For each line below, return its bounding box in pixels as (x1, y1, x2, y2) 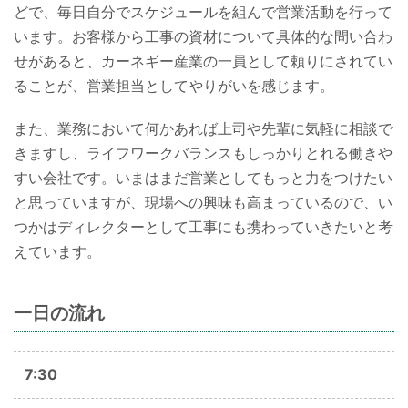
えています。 (14, 241, 101, 260)
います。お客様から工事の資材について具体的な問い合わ (14, 26, 393, 46)
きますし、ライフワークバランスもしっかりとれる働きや (14, 143, 393, 162)
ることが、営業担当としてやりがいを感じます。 (14, 76, 334, 95)
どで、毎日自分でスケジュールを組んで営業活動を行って (14, 2, 393, 21)
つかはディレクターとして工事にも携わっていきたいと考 (14, 217, 393, 236)
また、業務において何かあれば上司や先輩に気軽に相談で (14, 118, 393, 138)
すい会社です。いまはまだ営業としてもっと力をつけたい (14, 168, 393, 187)
